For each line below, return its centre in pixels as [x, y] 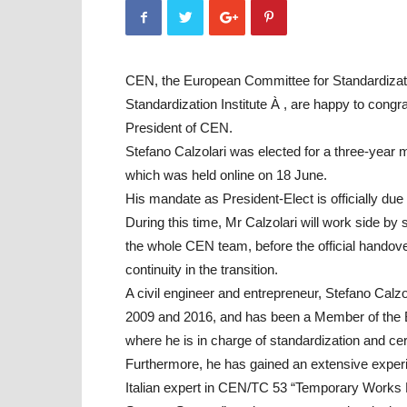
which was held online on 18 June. [226, 175]
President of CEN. [179, 128]
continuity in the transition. [202, 269]
